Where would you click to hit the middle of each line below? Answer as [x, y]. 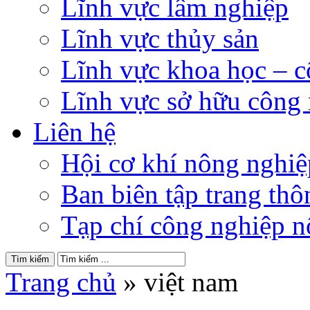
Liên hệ [74, 131]
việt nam [191, 282]
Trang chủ [61, 282]
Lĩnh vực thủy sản [160, 38]
